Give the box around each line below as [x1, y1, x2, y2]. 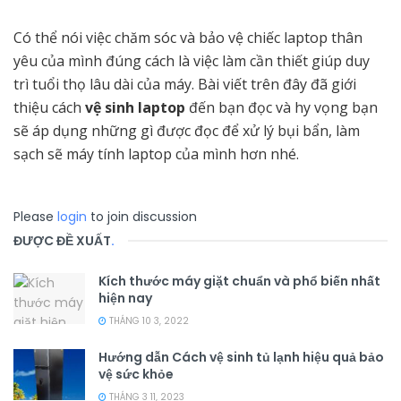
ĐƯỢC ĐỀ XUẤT [13, 232, 111, 251]
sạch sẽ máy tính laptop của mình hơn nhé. [13, 144, 299, 165]
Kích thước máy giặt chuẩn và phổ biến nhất [98, 272, 380, 291]
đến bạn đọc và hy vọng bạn [185, 98, 378, 118]
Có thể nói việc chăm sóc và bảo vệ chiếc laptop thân [13, 28, 363, 48]
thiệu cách [13, 98, 85, 118]
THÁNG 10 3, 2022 [107, 314, 189, 328]
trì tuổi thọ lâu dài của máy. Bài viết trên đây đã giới [13, 74, 356, 95]
